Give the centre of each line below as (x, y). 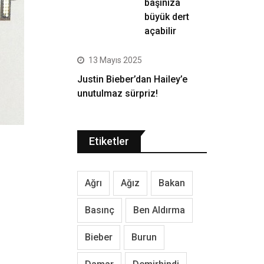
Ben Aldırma (159, 210)
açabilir (160, 31)
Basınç (100, 210)
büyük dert (167, 17)
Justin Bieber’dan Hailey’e (132, 79)
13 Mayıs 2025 (115, 60)
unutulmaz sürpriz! (118, 93)
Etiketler (109, 141)
